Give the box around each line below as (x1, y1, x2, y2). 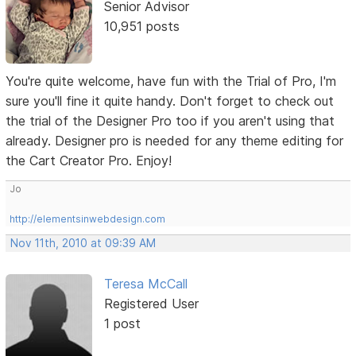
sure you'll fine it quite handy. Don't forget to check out (6, 92, 335, 109)
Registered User (103, 295, 199, 311)
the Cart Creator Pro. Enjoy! (6, 152, 172, 168)
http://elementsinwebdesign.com (10, 212, 166, 225)
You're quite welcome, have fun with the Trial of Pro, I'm (6, 72, 337, 89)
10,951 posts (103, 18, 180, 35)
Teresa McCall (103, 275, 188, 292)
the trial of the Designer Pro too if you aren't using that (6, 112, 335, 129)
